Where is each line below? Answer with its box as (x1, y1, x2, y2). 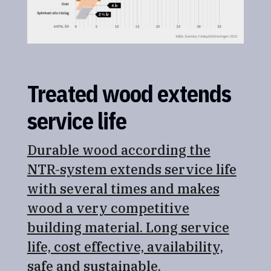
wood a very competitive (27, 198, 189, 217)
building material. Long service (27, 218, 229, 236)
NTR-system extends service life (27, 160, 237, 178)
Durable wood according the (27, 140, 211, 158)
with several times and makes (27, 179, 220, 197)
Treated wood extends (27, 78, 231, 108)
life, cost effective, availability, (27, 237, 223, 255)
